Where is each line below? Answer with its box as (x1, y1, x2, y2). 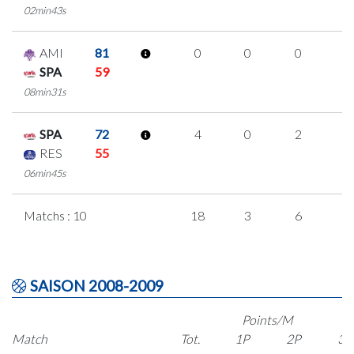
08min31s (24, 85, 66, 99)
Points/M (242, 312, 294, 328)
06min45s (24, 167, 66, 180)
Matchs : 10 (24, 208, 87, 224)
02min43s (24, 4, 66, 17)
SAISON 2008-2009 (27, 277, 164, 296)
